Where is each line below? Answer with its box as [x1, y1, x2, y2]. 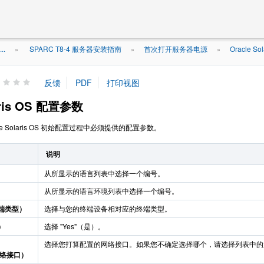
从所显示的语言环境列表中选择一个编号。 [44, 186, 179, 196]
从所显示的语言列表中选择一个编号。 [44, 168, 164, 178]
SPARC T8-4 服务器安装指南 [28, 44, 121, 54]
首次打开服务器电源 [144, 44, 207, 54]
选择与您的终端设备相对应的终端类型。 [44, 203, 171, 213]
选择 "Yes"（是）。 [44, 221, 105, 231]
